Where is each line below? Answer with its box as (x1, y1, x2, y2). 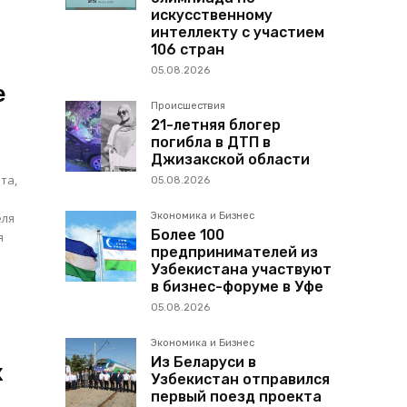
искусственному (151, 6, 273, 25)
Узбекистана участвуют (151, 261, 332, 279)
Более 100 (151, 226, 224, 244)
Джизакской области (151, 151, 310, 169)
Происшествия (151, 100, 225, 113)
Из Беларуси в (151, 353, 256, 372)
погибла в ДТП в (151, 134, 271, 152)
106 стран (151, 41, 224, 59)
